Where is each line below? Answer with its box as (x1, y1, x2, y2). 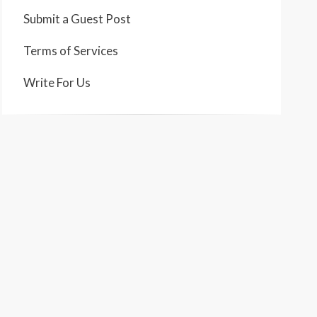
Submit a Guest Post (23, 11, 131, 27)
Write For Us (23, 75, 91, 91)
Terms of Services (23, 43, 118, 59)
